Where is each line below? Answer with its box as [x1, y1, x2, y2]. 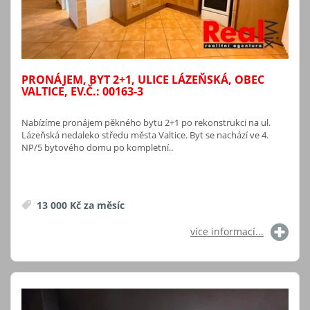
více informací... [190, 225, 264, 239]
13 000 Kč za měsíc [34, 199, 125, 212]
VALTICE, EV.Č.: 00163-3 [21, 84, 143, 100]
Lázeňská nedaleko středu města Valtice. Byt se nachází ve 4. [21, 129, 268, 142]
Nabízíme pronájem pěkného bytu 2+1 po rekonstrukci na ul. [21, 116, 271, 129]
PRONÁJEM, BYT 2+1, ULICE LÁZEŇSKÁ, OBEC [21, 72, 264, 88]
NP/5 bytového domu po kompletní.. [21, 141, 173, 154]
